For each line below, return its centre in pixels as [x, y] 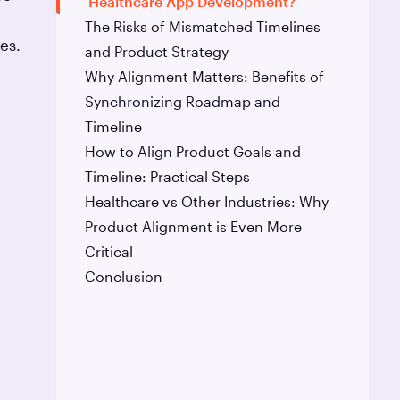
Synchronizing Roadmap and [183, 101]
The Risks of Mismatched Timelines [203, 26]
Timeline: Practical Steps [168, 176]
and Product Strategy [157, 51]
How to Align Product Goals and [193, 151]
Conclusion [124, 276]
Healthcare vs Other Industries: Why [207, 201]
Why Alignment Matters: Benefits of [205, 76]
